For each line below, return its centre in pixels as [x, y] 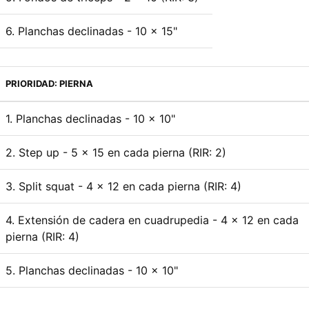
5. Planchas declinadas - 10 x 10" [92, 270]
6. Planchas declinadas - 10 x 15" [91, 31]
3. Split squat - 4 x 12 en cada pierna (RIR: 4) [123, 186]
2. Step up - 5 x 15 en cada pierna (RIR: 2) [116, 152]
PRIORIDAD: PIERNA [49, 83]
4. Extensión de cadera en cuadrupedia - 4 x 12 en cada [152, 220]
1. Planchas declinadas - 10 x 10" [90, 118]
